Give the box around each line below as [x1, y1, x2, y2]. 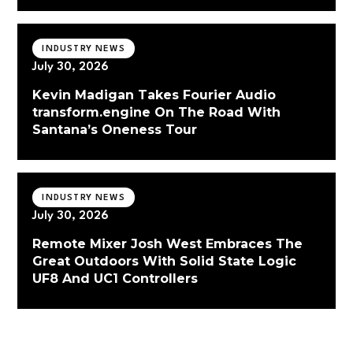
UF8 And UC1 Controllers [32, 270, 199, 286]
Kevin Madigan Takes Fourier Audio [32, 87, 277, 103]
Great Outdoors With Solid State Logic [32, 253, 297, 269]
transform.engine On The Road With [32, 105, 281, 121]
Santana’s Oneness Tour [32, 122, 198, 138]
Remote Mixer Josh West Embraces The [32, 236, 303, 251]
